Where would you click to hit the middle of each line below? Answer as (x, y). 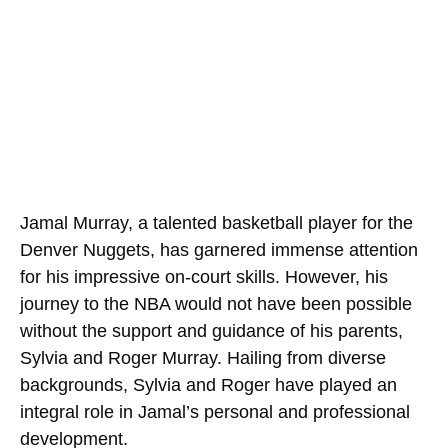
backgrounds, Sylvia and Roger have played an (208, 384)
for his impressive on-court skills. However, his (204, 276)
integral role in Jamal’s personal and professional (215, 411)
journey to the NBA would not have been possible (216, 303)
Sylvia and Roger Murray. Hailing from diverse (203, 357)
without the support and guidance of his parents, (211, 330)
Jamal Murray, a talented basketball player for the (216, 222)
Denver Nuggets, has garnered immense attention (219, 249)
